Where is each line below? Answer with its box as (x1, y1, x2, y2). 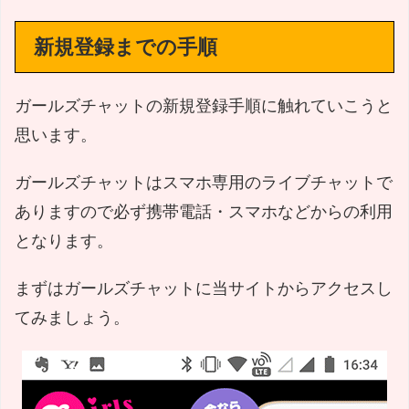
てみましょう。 (15, 308, 130, 328)
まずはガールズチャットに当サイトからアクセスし (15, 278, 393, 299)
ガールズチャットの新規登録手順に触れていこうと (15, 96, 393, 116)
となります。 (15, 231, 113, 251)
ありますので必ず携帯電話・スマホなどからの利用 (15, 202, 393, 222)
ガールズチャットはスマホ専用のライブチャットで (15, 173, 393, 193)
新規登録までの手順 (34, 35, 217, 59)
